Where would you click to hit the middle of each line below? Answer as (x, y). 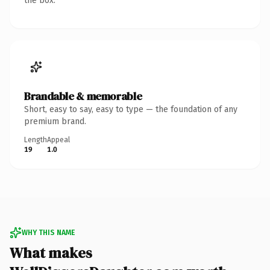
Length (36, 140)
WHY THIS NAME (48, 232)
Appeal (58, 140)
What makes (51, 253)
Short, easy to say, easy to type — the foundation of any (131, 109)
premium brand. (55, 121)
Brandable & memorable (83, 96)
